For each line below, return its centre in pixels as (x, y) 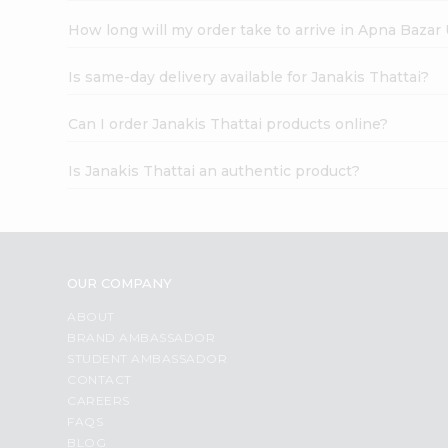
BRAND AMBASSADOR (141, 337)
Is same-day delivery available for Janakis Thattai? (249, 76)
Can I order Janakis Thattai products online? (228, 123)
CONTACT (99, 379)
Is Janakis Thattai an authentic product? (214, 170)
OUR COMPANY (120, 282)
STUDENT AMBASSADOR (147, 358)
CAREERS (98, 400)
